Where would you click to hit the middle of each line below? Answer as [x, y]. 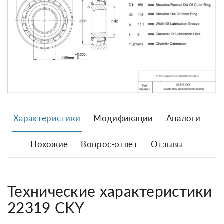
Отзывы [167, 144]
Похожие [49, 144]
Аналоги [183, 118]
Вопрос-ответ [109, 144]
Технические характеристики [110, 191]
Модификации [123, 118]
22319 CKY [46, 207]
